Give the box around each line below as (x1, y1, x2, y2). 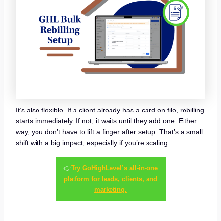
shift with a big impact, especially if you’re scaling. (15, 138, 170, 147)
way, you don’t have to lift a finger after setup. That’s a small (15, 127, 203, 136)
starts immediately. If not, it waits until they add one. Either (15, 116, 197, 125)
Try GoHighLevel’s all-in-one (71, 164, 158, 172)
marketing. (94, 185, 127, 193)
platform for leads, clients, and (64, 175, 157, 183)
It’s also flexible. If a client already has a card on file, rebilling (15, 106, 204, 114)
